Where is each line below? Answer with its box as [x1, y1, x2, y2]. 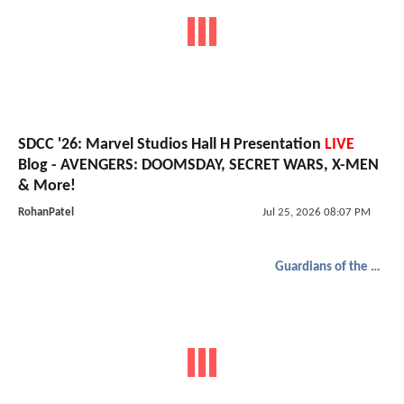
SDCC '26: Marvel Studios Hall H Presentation [18, 135, 325, 153]
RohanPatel [18, 206, 74, 218]
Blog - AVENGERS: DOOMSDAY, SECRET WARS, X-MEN [18, 156, 379, 174]
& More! [18, 177, 76, 195]
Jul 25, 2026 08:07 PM [262, 206, 371, 218]
